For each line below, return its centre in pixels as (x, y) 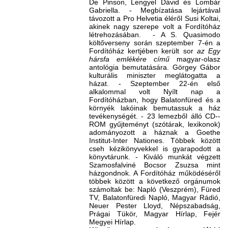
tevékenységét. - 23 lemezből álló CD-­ (155, 116)
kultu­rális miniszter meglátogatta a (155, 75)
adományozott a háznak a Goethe (155, 132)
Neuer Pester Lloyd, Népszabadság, (155, 206)
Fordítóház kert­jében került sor (143, 51)
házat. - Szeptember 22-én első (155, 83)
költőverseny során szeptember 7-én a (155, 43)
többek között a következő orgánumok (155, 181)
